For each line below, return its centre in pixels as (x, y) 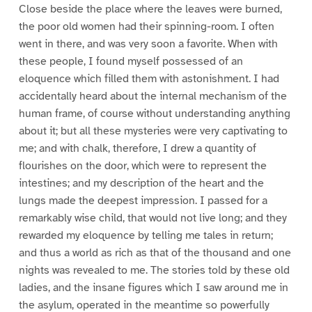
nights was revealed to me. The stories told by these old (154, 271)
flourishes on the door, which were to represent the (142, 166)
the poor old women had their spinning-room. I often (146, 27)
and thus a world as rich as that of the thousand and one (155, 253)
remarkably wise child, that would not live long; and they (153, 218)
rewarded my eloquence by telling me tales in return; (146, 236)
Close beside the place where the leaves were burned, (150, 9)
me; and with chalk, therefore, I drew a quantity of (137, 149)
